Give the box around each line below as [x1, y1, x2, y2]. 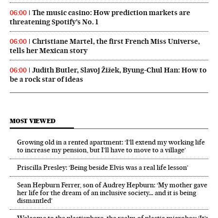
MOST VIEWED [10, 117, 55, 125]
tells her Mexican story [10, 46, 88, 55]
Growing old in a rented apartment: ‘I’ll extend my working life [17, 138, 205, 146]
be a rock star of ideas [10, 74, 83, 84]
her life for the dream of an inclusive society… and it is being [17, 188, 196, 197]
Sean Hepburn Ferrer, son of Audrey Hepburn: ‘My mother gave [17, 181, 207, 189]
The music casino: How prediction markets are [32, 8, 190, 17]
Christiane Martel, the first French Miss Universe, [32, 36, 200, 46]
